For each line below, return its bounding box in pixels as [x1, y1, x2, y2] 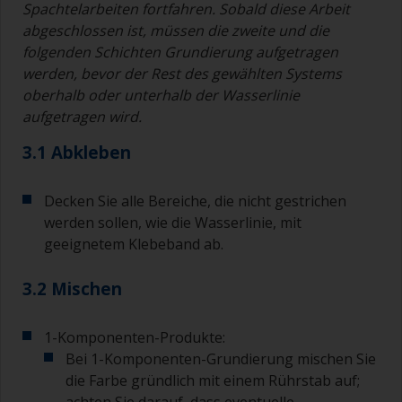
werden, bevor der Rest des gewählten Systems [22, 64, 342, 84]
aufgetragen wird [22, 107, 138, 127]
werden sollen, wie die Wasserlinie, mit [44, 213, 301, 233]
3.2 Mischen [22, 277, 122, 301]
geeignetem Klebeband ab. [44, 234, 223, 255]
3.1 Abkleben [22, 141, 131, 164]
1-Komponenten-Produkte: [44, 328, 225, 348]
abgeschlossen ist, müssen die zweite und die [22, 21, 329, 41]
